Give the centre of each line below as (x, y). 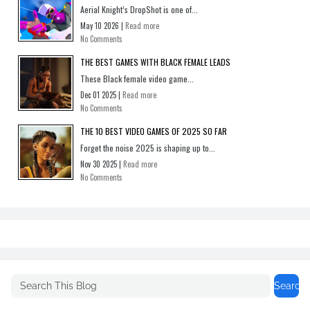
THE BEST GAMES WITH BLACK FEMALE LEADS (155, 62)
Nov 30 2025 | (102, 164)
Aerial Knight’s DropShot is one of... (139, 10)
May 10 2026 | (103, 26)
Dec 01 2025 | (101, 95)
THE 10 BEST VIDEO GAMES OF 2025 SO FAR (154, 131)
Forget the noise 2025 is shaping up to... (148, 148)
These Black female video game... (137, 79)
